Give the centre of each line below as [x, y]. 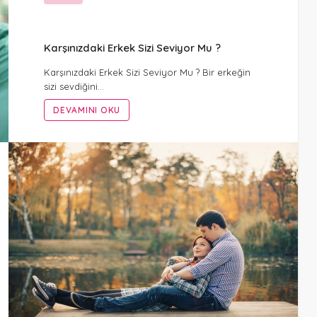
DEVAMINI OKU [87, 110]
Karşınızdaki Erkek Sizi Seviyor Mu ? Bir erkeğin [148, 72]
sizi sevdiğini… [74, 86]
